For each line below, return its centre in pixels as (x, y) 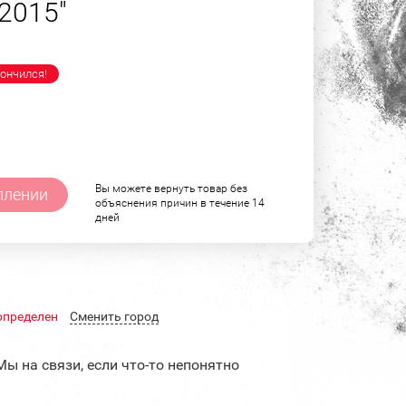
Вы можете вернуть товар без (171, 188)
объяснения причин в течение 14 (180, 203)
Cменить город (114, 316)
